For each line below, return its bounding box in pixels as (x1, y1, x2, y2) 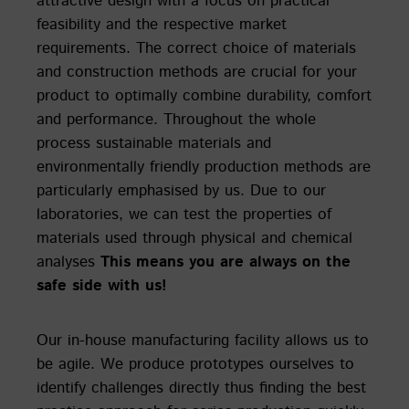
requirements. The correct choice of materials (37, 37, 356, 60)
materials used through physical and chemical (37, 227, 352, 250)
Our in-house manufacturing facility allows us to (37, 329, 369, 351)
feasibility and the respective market (37, 14, 287, 37)
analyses (37, 251, 100, 274)
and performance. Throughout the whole (37, 109, 316, 131)
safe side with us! (37, 275, 167, 298)
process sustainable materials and (37, 132, 271, 155)
